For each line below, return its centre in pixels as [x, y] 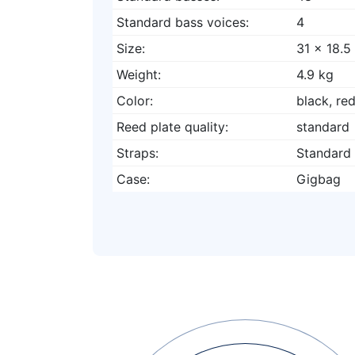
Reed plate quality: [172, 126]
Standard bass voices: [182, 22]
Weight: [138, 74]
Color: [134, 100]
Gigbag [318, 179]
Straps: [137, 153]
